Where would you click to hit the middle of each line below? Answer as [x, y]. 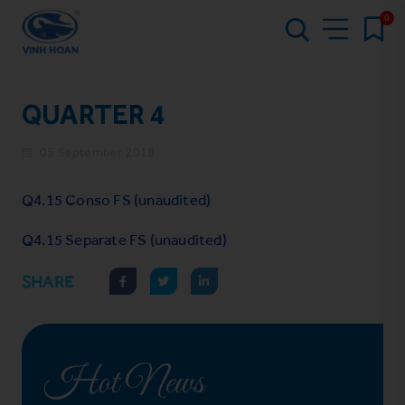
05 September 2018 [98, 152]
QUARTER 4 [93, 114]
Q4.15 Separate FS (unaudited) [124, 239]
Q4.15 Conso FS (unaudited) [117, 199]
